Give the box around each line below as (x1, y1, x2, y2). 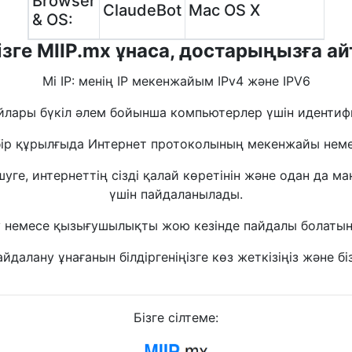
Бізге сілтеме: (134, 310, 218, 325)
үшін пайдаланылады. (109, 186, 243, 202)
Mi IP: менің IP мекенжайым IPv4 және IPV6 (42, 73, 310, 89)
